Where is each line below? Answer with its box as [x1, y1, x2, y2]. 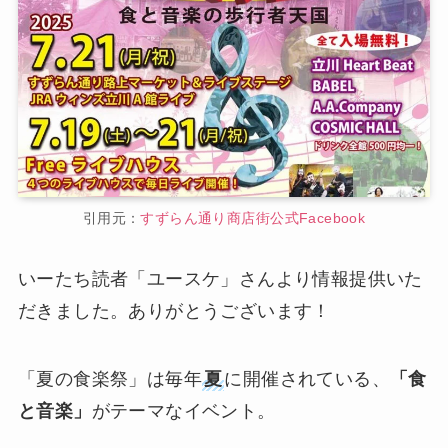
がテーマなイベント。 [91, 401, 276, 422]
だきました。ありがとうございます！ [17, 301, 331, 322]
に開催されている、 [224, 369, 390, 390]
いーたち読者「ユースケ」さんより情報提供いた [17, 269, 423, 290]
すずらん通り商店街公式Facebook [140, 209, 366, 226]
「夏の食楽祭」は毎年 [17, 369, 202, 390]
